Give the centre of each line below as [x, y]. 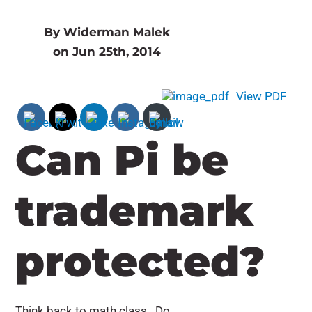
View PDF [261, 96]
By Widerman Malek [107, 32]
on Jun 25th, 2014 [107, 52]
